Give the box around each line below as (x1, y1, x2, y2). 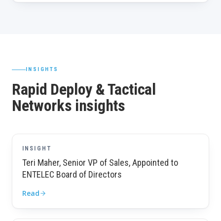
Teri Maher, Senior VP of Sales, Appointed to (22, 157, 178, 168)
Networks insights (12, 96, 125, 115)
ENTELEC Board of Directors (22, 169, 122, 180)
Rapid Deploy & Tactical (12, 80, 156, 99)
